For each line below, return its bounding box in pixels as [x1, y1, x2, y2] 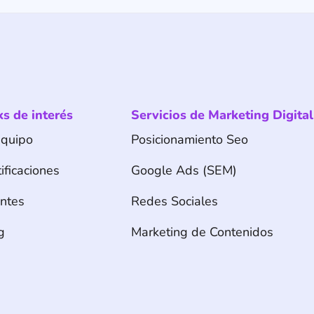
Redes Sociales [130, 193, 218, 210]
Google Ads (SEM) [130, 162, 237, 179]
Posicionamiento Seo [130, 131, 248, 148]
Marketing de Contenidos [130, 224, 273, 240]
